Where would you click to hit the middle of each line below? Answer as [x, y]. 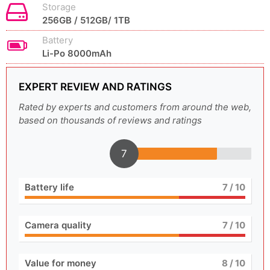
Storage [59, 7]
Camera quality [58, 225]
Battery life [49, 187]
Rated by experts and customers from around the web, [135, 107]
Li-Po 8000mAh [77, 53]
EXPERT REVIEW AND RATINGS [95, 87]
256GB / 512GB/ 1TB [86, 20]
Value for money [61, 263]
